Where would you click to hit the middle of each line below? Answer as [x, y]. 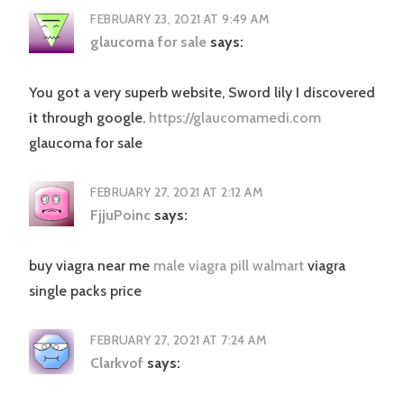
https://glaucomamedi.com [235, 118]
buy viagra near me [91, 266]
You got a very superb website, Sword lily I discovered [202, 93]
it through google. [89, 118]
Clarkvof [117, 363]
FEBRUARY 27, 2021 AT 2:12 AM [177, 193]
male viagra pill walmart [230, 266]
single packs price [85, 291]
